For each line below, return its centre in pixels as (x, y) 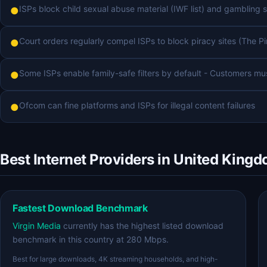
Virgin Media (37, 226)
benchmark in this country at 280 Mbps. (91, 239)
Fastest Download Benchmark (80, 208)
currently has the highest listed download (142, 226)
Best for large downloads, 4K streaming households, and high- (115, 259)
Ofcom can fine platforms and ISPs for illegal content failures (137, 105)
